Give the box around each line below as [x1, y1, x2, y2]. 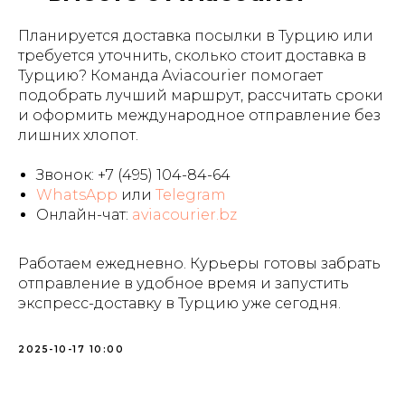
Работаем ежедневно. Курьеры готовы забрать [18, 255, 381, 272]
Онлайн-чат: [36, 206, 128, 223]
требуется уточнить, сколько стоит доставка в [18, 47, 366, 64]
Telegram [155, 186, 226, 203]
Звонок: [36, 166, 98, 184]
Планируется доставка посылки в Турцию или [18, 27, 373, 44]
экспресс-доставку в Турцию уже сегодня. [18, 295, 341, 312]
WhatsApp [36, 186, 118, 203]
